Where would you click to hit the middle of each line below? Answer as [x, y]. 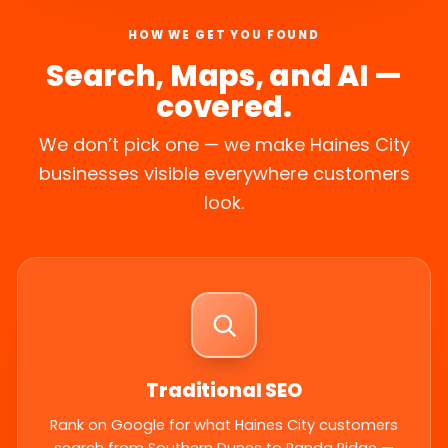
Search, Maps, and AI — [224, 76]
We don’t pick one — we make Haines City [224, 145]
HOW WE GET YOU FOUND [224, 35]
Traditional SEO [224, 391]
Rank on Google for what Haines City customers [224, 425]
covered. [224, 107]
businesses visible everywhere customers [224, 174]
